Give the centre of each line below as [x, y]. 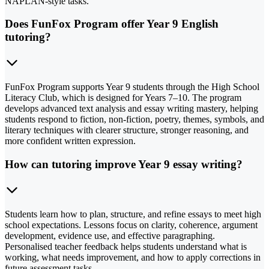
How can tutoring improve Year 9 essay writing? [124, 164]
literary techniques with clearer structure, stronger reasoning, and [127, 130]
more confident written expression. [70, 141]
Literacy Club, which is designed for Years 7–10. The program [123, 98]
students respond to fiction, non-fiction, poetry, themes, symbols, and [134, 119]
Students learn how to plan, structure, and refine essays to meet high [133, 214]
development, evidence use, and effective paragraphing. [110, 235]
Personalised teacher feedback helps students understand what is [126, 246]
